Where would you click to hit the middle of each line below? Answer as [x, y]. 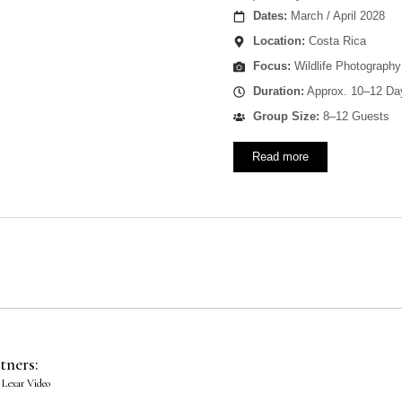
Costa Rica [335, 41]
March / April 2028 [336, 16]
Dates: [270, 16]
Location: [279, 41]
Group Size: [286, 117]
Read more [281, 157]
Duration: [278, 92]
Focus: [271, 66]
